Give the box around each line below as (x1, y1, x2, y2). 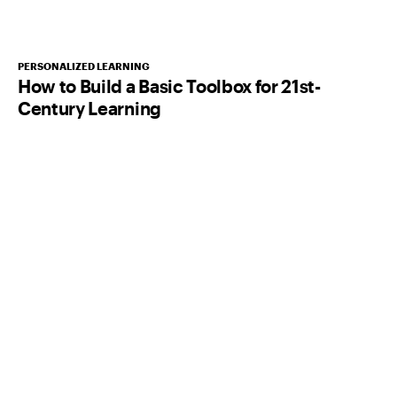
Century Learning (18, 97, 161, 119)
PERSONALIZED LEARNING (18, 59, 150, 72)
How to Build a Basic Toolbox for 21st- (18, 74, 321, 97)
